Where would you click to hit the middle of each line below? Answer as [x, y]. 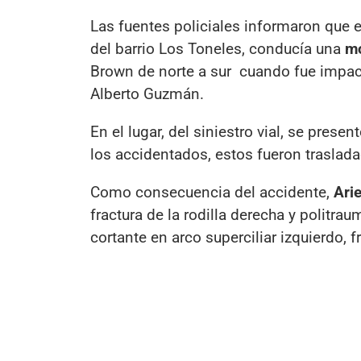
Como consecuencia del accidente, [212, 193]
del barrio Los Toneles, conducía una [216, 48]
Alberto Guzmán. [147, 93]
